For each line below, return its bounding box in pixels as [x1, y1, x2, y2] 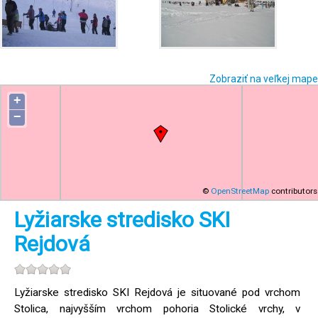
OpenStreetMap [211, 186, 269, 196]
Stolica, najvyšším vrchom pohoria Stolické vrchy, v [14, 302, 301, 315]
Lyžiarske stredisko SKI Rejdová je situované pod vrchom [14, 286, 301, 299]
